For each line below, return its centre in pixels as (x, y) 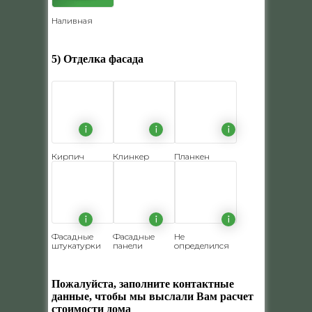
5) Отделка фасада (97, 58)
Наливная (72, 20)
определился (201, 245)
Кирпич (68, 156)
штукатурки (76, 245)
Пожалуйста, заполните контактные (143, 283)
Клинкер (131, 156)
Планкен (192, 156)
